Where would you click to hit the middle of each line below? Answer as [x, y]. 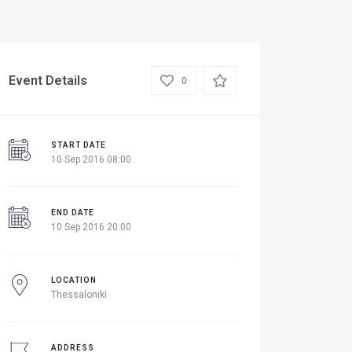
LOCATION [73, 280]
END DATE [72, 213]
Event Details [48, 80]
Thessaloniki [79, 295]
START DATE [78, 145]
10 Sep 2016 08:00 [91, 159]
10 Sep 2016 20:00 [91, 227]
